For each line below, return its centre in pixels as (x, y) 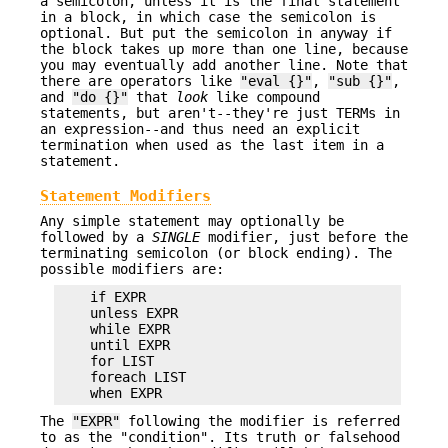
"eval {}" (276, 81)
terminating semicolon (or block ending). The (216, 252)
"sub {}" (360, 81)
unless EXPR (118, 313)
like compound (264, 97)
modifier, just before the (304, 236)
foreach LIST (122, 377)
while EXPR (114, 329)
